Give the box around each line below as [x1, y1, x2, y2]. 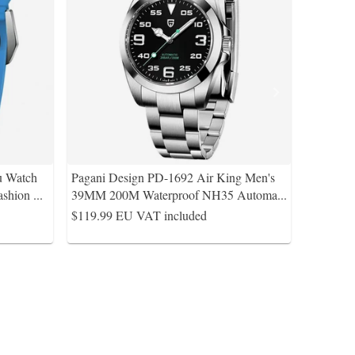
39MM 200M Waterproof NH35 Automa [71, 186, 277, 203]
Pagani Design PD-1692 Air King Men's [71, 169, 275, 185]
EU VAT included [116, 207, 207, 223]
